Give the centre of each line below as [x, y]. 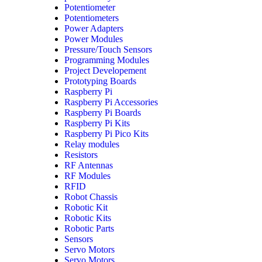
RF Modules [87, 176]
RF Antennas [89, 166]
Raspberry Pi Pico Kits [106, 134]
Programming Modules [107, 60]
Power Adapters [94, 29]
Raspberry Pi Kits [97, 123]
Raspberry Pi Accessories [111, 102]
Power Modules [94, 39]
